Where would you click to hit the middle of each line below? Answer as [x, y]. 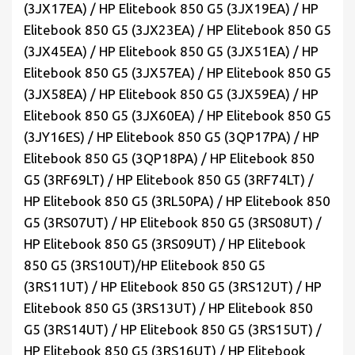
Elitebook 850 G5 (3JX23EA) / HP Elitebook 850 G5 [177, 30]
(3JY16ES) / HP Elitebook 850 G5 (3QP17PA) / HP [172, 137]
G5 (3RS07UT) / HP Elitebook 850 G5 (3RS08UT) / [173, 223]
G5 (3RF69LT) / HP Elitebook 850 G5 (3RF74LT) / [169, 180]
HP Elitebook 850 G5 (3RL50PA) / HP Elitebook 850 [177, 201]
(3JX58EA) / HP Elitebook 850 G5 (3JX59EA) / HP [171, 94]
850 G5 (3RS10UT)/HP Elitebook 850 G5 [145, 265]
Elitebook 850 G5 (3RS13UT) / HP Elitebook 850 [168, 308]
